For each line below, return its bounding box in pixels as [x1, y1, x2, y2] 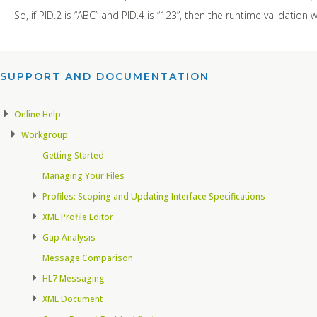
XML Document [42, 292, 103, 305]
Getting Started [42, 149, 104, 161]
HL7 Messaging [42, 272, 105, 284]
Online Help [14, 108, 61, 120]
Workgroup [21, 128, 68, 141]
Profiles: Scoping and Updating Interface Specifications [42, 190, 265, 202]
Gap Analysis [42, 231, 96, 243]
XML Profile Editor [42, 210, 113, 223]
